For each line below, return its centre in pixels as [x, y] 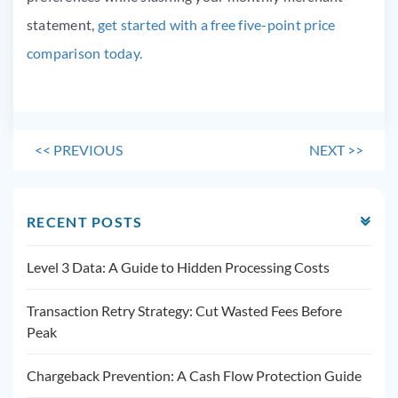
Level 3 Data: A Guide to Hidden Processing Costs [178, 267]
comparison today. [86, 53]
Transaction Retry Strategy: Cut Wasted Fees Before [184, 310]
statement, [62, 24]
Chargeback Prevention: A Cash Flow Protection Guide [194, 375]
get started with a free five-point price [216, 24]
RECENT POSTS [85, 222]
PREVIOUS [88, 150]
